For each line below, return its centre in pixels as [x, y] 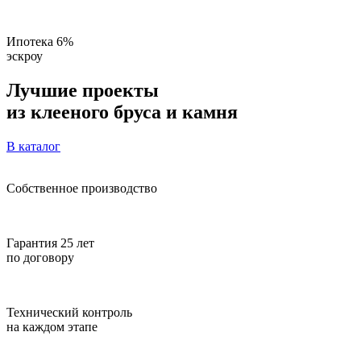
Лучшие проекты [83, 90]
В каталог [33, 146]
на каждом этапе [52, 326]
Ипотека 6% [40, 41]
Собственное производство [82, 188]
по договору [40, 257]
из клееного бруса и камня [122, 112]
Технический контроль [69, 312]
